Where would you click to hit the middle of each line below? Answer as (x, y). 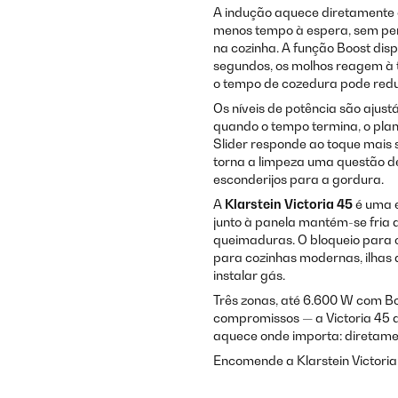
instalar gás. (249, 275)
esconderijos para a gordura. (298, 179)
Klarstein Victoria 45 (289, 204)
